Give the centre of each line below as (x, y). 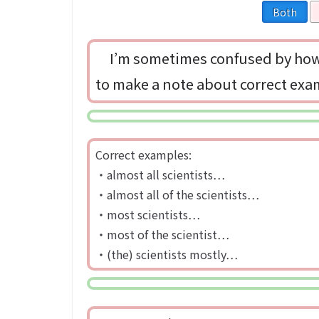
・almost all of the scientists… (177, 194)
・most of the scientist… (162, 234)
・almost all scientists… (160, 174)
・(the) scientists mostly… (167, 254)
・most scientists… (148, 214)
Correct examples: (143, 154)
